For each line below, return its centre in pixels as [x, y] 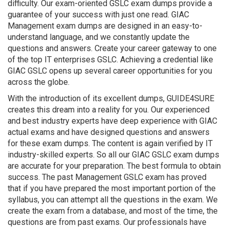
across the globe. [39, 82]
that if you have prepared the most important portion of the [112, 188]
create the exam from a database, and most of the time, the [113, 211]
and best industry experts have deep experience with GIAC [112, 121]
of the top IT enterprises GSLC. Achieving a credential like [110, 60]
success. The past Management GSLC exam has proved [107, 177]
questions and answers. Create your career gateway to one [112, 48]
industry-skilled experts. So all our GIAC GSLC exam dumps [113, 155]
